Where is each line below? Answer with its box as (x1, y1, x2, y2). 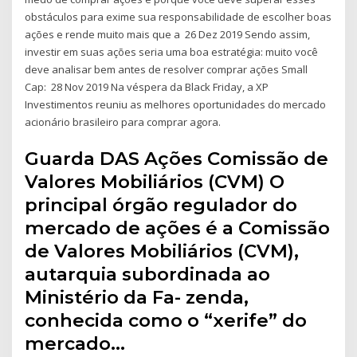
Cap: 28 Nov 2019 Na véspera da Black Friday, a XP (25, 80, 269, 95)
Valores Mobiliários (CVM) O (25, 170, 285, 193)
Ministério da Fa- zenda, (25, 285, 249, 308)
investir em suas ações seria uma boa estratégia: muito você (25, 45, 319, 60)
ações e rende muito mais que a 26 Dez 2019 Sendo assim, (25, 27, 311, 42)
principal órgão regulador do (25, 193, 298, 216)
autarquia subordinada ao (25, 262, 271, 285)
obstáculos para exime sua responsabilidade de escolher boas (25, 10, 332, 25)
